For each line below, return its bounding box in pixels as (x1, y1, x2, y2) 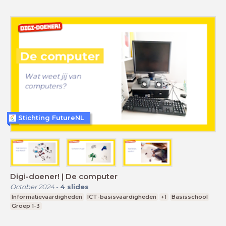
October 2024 (10, 182, 54, 191)
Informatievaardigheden (12, 193, 83, 200)
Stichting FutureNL (18, 114, 84, 122)
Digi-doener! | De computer (10, 171, 118, 181)
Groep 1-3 (12, 202, 40, 209)
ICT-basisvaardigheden (87, 193, 156, 200)
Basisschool (172, 193, 208, 200)
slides (67, 182, 89, 191)
